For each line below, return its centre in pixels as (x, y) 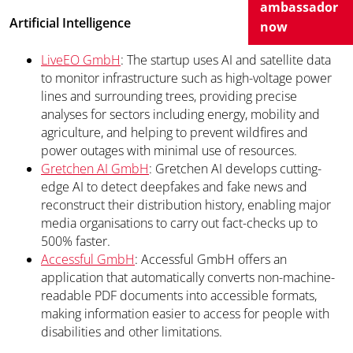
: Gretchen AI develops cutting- (235, 169)
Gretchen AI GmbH (95, 169)
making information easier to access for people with (185, 314)
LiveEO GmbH (81, 60)
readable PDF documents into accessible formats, (179, 295)
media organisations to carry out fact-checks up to (179, 223)
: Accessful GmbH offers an (211, 259)
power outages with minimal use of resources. (169, 150)
